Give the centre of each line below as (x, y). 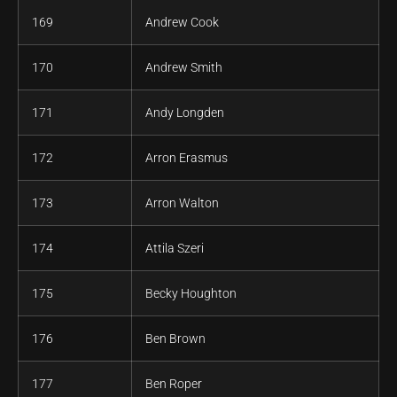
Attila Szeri (175, 249)
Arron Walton (182, 203)
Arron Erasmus (187, 158)
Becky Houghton (191, 294)
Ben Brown (175, 339)
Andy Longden (185, 113)
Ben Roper (174, 384)
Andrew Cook (182, 23)
